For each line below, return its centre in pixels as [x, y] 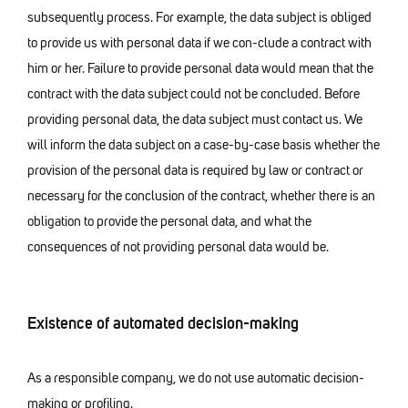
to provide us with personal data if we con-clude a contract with [199, 43]
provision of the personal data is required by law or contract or [195, 171]
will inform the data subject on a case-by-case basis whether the [204, 145]
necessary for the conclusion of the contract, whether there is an [201, 196]
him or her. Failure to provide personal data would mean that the [202, 69]
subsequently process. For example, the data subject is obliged [199, 18]
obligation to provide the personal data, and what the [171, 222]
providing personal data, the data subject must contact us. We [195, 120]
